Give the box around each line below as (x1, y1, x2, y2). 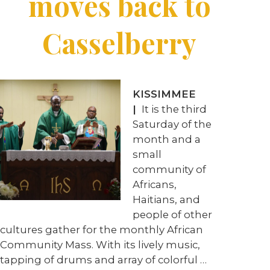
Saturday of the (133, 118, 212, 130)
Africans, (133, 178, 177, 190)
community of (133, 163, 206, 175)
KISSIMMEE (133, 88, 199, 100)
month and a (133, 133, 201, 145)
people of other (133, 209, 212, 221)
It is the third (139, 103, 207, 115)
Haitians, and (133, 193, 200, 206)
